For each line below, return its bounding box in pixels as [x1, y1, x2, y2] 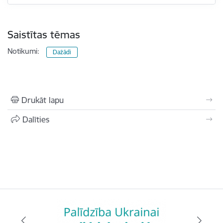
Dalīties [22, 114, 49, 124]
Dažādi [53, 48, 72, 56]
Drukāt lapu [21, 95, 64, 105]
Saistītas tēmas [7, 27, 80, 41]
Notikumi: [7, 46, 39, 56]
